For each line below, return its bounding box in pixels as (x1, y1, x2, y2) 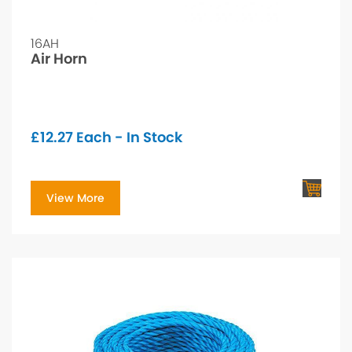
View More (46, 190, 104, 207)
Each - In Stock (73, 127, 183, 148)
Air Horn (31, 49, 87, 69)
